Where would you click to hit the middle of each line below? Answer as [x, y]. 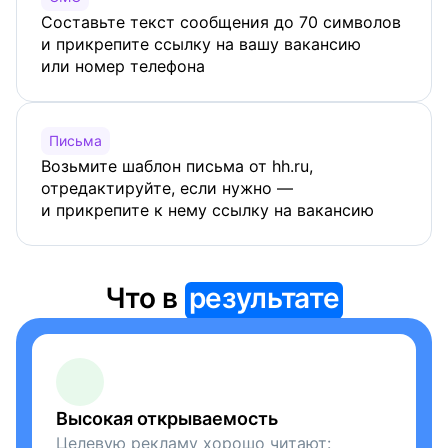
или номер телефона [123, 66]
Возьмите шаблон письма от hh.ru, [177, 166]
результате [264, 298]
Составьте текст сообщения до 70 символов [221, 22]
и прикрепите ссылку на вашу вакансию [201, 44]
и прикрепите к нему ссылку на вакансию [207, 210]
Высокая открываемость [167, 418]
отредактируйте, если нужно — [167, 188]
